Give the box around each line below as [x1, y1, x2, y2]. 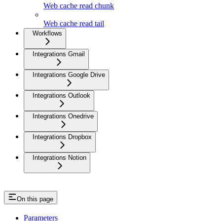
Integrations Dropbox [33, 133, 92, 141]
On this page [17, 195, 53, 203]
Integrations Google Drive [33, 71, 105, 78]
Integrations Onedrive [33, 112, 94, 120]
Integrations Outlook [33, 91, 90, 99]
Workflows [33, 29, 62, 37]
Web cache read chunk [43, 1, 114, 10]
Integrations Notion [33, 153, 86, 161]
